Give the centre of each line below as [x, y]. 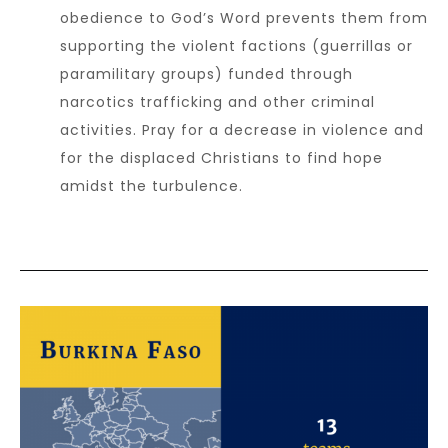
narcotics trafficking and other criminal [217, 101]
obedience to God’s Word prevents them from [244, 17]
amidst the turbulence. [154, 185]
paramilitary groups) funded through [206, 73]
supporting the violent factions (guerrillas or [236, 45]
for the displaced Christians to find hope [221, 157]
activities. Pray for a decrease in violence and [242, 129]
